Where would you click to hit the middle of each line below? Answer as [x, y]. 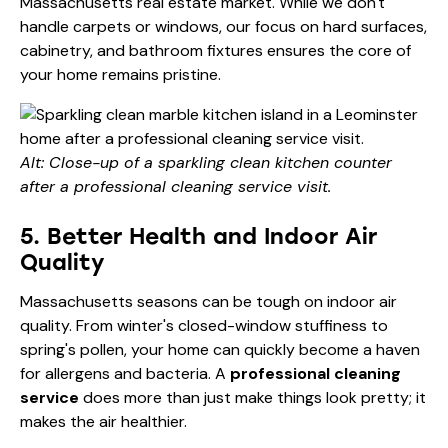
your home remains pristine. [120, 74]
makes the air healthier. [103, 421]
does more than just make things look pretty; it [252, 397]
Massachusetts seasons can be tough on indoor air [208, 301]
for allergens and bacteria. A [125, 373]
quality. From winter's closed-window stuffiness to [204, 325]
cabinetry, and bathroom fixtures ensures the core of [215, 50]
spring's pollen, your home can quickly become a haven [220, 349]
